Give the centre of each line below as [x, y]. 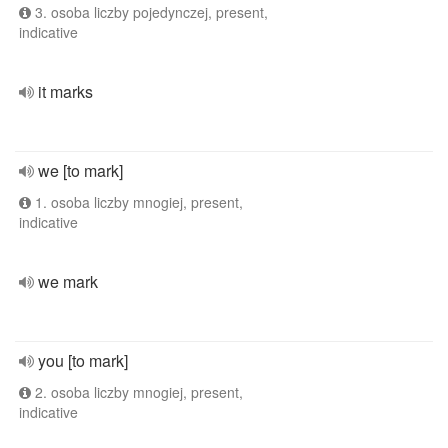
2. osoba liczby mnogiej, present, [137, 392]
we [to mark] [80, 170]
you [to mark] [83, 360]
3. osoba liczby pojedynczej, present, [149, 12]
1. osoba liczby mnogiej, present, [137, 202]
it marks [65, 91]
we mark [68, 281]
